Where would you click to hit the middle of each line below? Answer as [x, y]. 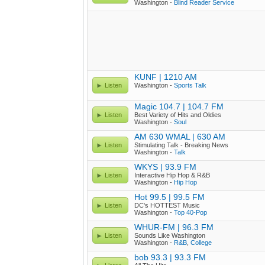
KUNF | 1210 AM [166, 77]
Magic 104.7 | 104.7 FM [179, 106]
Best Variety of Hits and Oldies [178, 115]
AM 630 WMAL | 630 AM [180, 137]
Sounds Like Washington [170, 235]
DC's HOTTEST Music [167, 205]
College [201, 243]
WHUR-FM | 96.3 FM [174, 227]
